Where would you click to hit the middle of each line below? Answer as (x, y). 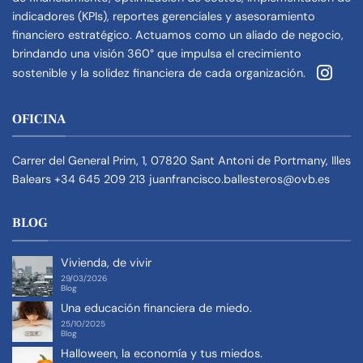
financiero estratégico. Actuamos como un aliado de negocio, (178, 34)
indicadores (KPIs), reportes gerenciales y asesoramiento (164, 16)
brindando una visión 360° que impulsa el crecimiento (157, 53)
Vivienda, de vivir (106, 263)
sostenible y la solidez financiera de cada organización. (160, 73)
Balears (32, 179)
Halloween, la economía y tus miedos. (162, 354)
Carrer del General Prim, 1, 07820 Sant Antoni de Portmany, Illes (181, 161)
